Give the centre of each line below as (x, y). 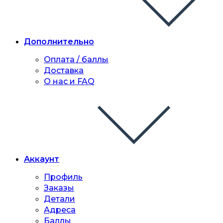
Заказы (59, 188)
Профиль (63, 177)
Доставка (64, 70)
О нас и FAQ (69, 81)
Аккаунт (42, 159)
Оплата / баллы (76, 59)
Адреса (60, 210)
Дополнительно (59, 42)
